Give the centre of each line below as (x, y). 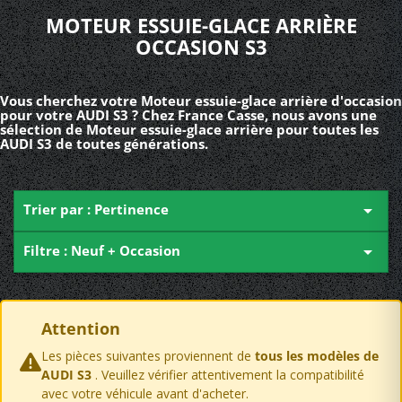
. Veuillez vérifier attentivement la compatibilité (230, 375)
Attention (81, 328)
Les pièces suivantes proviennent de (148, 356)
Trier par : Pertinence (96, 209)
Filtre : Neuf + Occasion (102, 250)
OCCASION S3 (201, 47)
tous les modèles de (317, 356)
